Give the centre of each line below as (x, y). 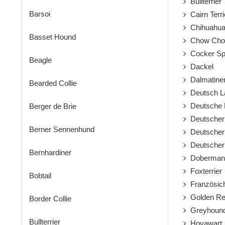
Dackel (200, 67)
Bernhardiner (50, 153)
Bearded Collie (53, 83)
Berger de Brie (53, 106)
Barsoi (40, 14)
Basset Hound (52, 37)
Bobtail (40, 176)
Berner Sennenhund (62, 130)
